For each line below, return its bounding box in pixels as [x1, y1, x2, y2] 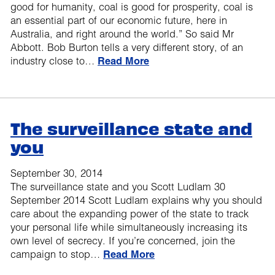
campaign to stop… [10, 248, 103, 261]
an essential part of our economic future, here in [10, 14, 227, 27]
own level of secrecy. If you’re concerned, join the [10, 234, 235, 247]
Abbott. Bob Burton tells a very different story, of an [10, 41, 243, 54]
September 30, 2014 [10, 167, 103, 180]
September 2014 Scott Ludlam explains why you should [10, 194, 262, 207]
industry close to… [10, 55, 98, 68]
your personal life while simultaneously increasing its [10, 221, 247, 234]
